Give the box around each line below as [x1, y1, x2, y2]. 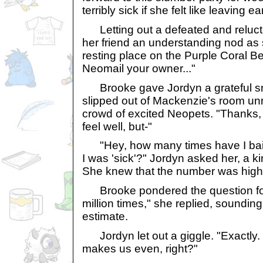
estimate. [82, 210, 128, 222]
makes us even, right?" [82, 242, 198, 255]
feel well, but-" [82, 120, 152, 133]
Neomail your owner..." [82, 62, 195, 75]
